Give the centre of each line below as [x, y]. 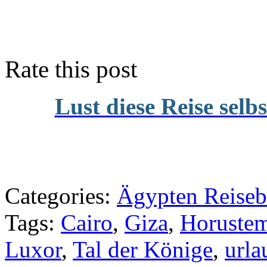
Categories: [61, 196]
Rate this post [71, 70]
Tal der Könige [143, 250]
